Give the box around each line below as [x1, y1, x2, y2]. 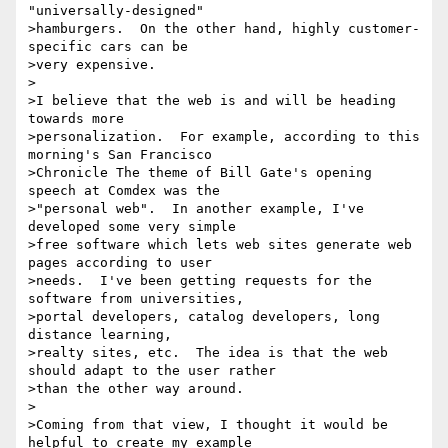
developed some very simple [28, 219, 236, 235]
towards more [28, 111, 124, 127]
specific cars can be [28, 39, 188, 55]
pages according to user [28, 255, 212, 271]
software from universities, [28, 291, 244, 307]
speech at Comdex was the [28, 183, 220, 199]
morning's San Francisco [28, 147, 212, 163]
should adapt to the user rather [28, 363, 276, 379]
